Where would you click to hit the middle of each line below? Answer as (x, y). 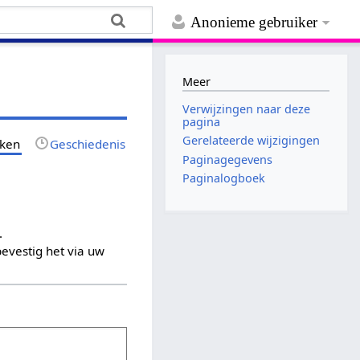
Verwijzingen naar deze (247, 109)
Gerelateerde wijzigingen (252, 141)
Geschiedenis (88, 143)
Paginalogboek (224, 178)
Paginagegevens (228, 159)
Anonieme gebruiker (254, 22)
